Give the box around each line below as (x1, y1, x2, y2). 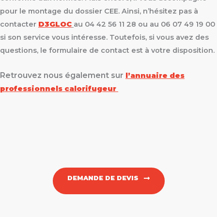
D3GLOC (38, 20, 72, 29)
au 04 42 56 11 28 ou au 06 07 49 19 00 (74, 20, 215, 29)
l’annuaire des (125, 71, 185, 80)
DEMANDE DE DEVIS (67, 174, 139, 182)
